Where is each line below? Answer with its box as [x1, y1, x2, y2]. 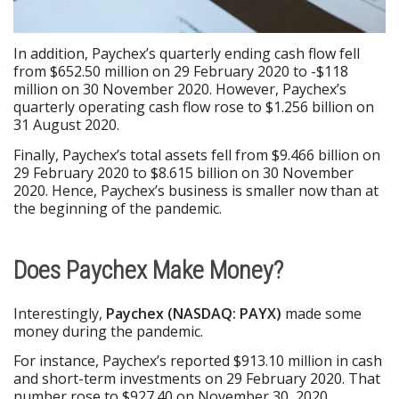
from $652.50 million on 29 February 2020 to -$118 [13, 61, 348, 82]
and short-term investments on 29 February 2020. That [13, 369, 380, 389]
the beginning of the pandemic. [13, 198, 222, 218]
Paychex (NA [106, 303, 193, 323]
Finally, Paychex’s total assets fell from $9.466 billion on [13, 144, 380, 165]
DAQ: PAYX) [201, 303, 285, 323]
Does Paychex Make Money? [13, 255, 283, 285]
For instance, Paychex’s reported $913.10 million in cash [13, 351, 382, 371]
